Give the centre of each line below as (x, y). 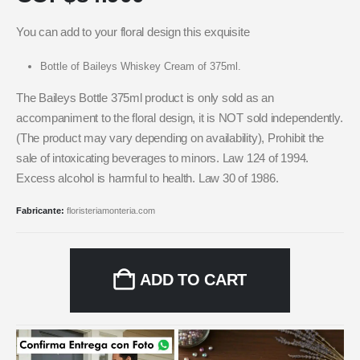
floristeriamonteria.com (111, 211)
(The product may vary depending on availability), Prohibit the (170, 139)
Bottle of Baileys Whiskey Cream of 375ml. (140, 67)
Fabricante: (41, 211)
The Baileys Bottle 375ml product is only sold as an (145, 98)
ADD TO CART (193, 280)
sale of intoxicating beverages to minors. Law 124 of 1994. (163, 159)
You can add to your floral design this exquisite (133, 32)
